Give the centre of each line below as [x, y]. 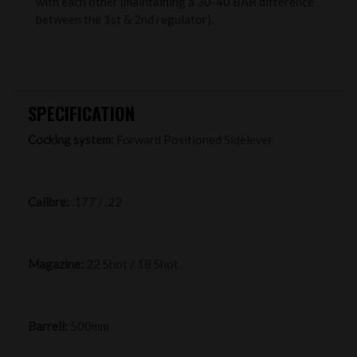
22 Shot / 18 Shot [131, 263]
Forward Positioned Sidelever [194, 139]
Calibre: [49, 201]
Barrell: [49, 326]
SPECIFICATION [81, 113]
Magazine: [56, 263]
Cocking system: [71, 139]
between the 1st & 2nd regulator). [125, 19]
